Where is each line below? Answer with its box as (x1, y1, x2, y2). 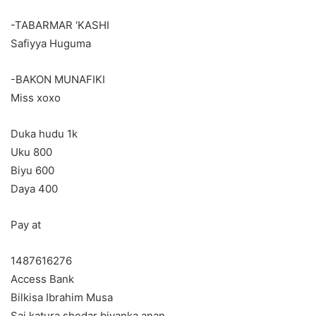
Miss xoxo (11, 91, 61, 105)
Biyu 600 (11, 164, 54, 178)
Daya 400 (11, 182, 58, 196)
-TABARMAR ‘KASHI (11, 18, 109, 32)
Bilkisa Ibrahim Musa (11, 291, 113, 305)
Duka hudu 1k (11, 127, 78, 141)
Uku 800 (11, 145, 52, 159)
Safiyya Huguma (11, 37, 91, 51)
